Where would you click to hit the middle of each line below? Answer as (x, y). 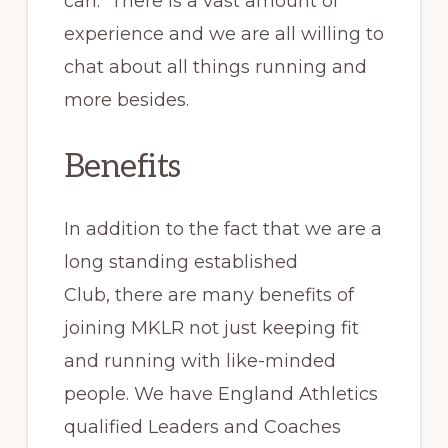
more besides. (126, 99)
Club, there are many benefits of (208, 294)
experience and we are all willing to (223, 33)
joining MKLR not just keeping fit (211, 327)
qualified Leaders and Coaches (202, 426)
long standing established (180, 261)
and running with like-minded (199, 360)
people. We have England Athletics (220, 393)
